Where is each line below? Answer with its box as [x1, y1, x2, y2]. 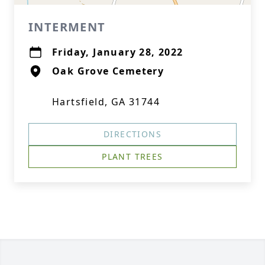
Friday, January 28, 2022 [52, 46, 183, 59]
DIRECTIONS [104, 128, 161, 140]
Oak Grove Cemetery [52, 64, 164, 77]
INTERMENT [28, 19, 106, 35]
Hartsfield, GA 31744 [52, 95, 160, 108]
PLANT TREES [102, 151, 163, 162]
